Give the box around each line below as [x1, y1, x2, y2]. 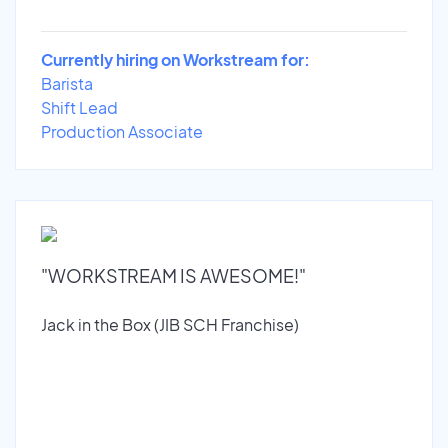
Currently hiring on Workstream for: [41, 48, 310, 70]
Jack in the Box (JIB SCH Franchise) [41, 313, 299, 335]
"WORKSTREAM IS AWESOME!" [41, 263, 306, 287]
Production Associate [41, 120, 203, 142]
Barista [41, 72, 93, 94]
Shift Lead [41, 96, 118, 118]
